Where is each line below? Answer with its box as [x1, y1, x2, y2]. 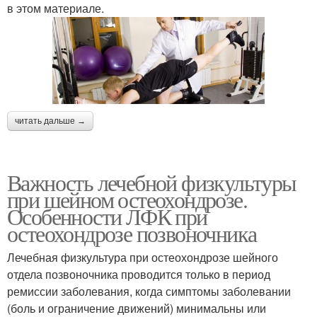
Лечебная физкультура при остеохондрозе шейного [7, 249, 278, 266]
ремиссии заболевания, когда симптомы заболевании [7, 283, 291, 300]
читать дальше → [15, 116, 86, 127]
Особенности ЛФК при [7, 201, 207, 232]
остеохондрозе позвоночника [7, 218, 257, 249]
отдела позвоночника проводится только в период [7, 266, 270, 283]
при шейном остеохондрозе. [7, 184, 247, 215]
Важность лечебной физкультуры [7, 167, 296, 198]
